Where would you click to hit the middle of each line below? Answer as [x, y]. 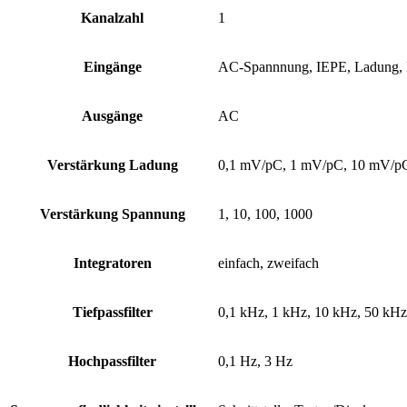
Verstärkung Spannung [112, 214]
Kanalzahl [112, 18]
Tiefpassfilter [112, 313]
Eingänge [112, 67]
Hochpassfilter [112, 362]
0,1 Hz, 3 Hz [255, 362]
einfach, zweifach [268, 263]
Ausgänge [112, 116]
